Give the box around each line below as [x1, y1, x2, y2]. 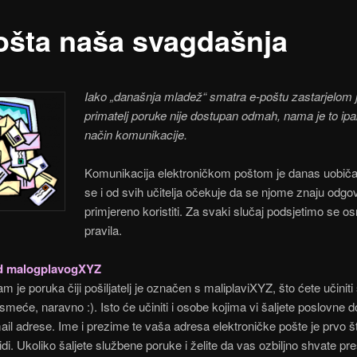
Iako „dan [84, 87, 134, 104]
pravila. [84, 222, 123, 239]
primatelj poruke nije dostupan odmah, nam [84, 106, 308, 124]
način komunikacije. [84, 125, 188, 143]
